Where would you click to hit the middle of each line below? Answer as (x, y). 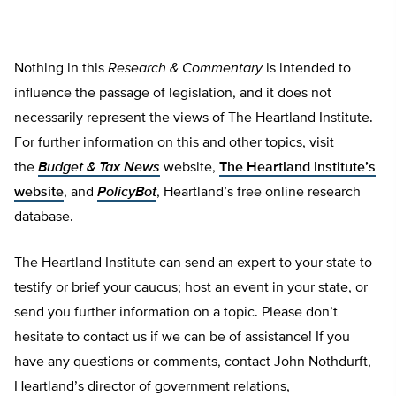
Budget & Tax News (99, 168)
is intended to (307, 69)
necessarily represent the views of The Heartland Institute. (194, 118)
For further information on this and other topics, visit (174, 143)
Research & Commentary (185, 69)
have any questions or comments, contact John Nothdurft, (193, 362)
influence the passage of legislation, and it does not (173, 94)
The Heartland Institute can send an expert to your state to (193, 263)
